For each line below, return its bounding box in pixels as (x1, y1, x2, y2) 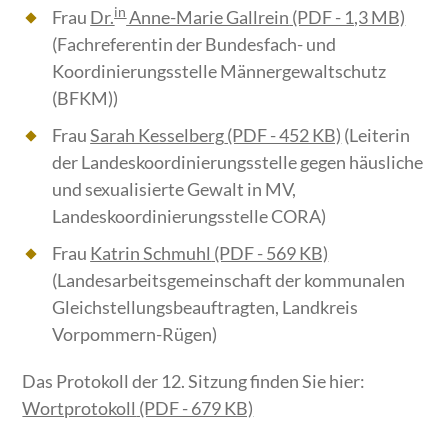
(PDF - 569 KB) (211, 242, 329, 265)
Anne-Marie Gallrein (126, 6, 290, 29)
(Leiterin (341, 124, 411, 147)
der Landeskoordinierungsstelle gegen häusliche (52, 151, 424, 174)
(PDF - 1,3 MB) (289, 6, 406, 29)
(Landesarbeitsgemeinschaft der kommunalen (52, 269, 406, 292)
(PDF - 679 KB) (136, 397, 254, 420)
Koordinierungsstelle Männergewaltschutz (52, 60, 387, 83)
